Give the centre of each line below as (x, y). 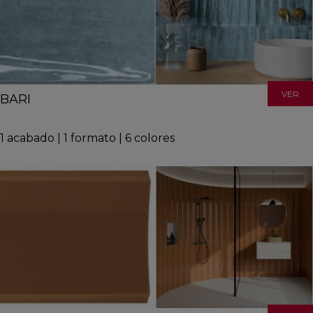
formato (93, 138)
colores (154, 138)
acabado (31, 138)
